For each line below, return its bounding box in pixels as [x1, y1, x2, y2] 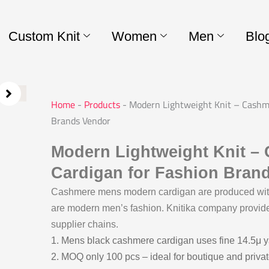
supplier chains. [50, 219, 118, 230]
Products [83, 97, 120, 112]
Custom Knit [8, 28, 80, 44]
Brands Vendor [50, 113, 110, 128]
